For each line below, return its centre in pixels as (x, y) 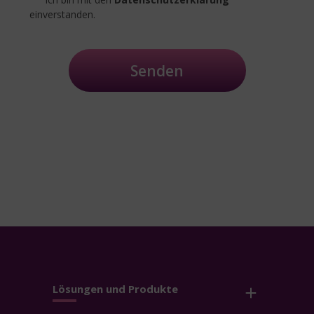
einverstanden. (62, 15)
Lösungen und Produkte (115, 289)
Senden (157, 70)
